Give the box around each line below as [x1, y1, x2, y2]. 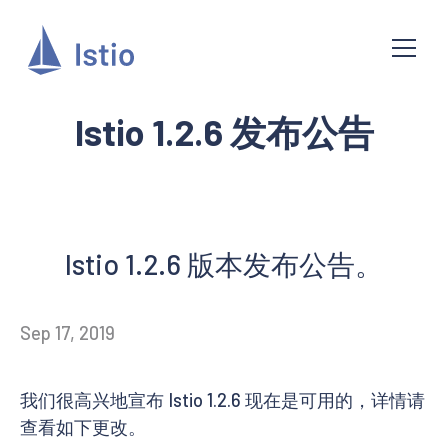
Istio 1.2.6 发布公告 [74, 110, 374, 153]
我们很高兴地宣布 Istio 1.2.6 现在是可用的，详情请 [20, 388, 425, 411]
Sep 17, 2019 [20, 322, 115, 344]
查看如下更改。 [20, 415, 146, 438]
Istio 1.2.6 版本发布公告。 [65, 247, 383, 281]
